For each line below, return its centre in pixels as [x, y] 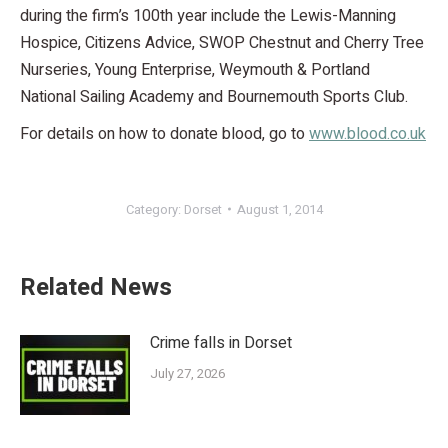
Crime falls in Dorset [221, 342]
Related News [96, 287]
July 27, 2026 [187, 373]
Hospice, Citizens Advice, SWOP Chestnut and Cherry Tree [222, 42]
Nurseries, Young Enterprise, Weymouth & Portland [195, 69]
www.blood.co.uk [367, 133]
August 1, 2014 [279, 209]
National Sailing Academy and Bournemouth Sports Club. [214, 96]
